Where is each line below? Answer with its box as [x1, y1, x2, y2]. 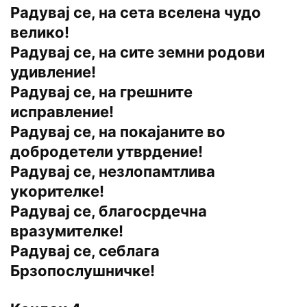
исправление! [10, 103, 114, 121]
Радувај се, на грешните [10, 83, 193, 101]
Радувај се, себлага [10, 242, 160, 260]
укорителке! [10, 182, 104, 201]
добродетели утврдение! [10, 143, 203, 161]
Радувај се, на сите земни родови [10, 43, 265, 62]
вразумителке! [10, 222, 123, 241]
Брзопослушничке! [10, 262, 155, 280]
